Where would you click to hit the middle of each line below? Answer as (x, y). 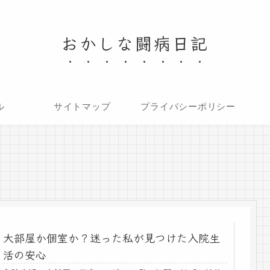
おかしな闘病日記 (135, 43)
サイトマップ (82, 106)
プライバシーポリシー (188, 106)
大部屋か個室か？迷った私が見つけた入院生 (112, 238)
